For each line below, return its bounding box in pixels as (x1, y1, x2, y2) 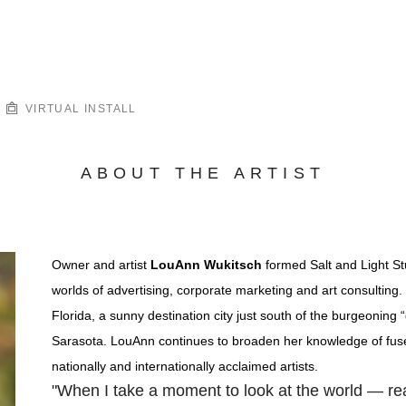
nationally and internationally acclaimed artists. (51, 359, 318, 374)
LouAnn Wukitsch (150, 257, 262, 273)
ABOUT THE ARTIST (80, 164, 326, 183)
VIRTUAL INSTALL (21, 102, 137, 116)
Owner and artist (51, 257, 150, 273)
